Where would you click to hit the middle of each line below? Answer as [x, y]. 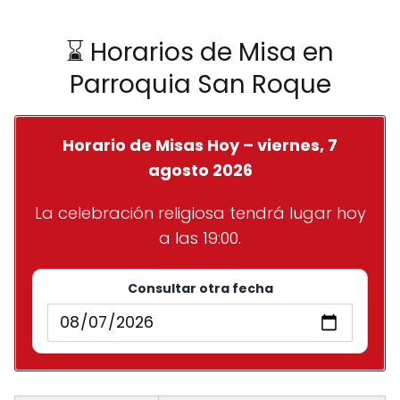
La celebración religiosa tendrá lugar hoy [200, 212]
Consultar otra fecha [200, 288]
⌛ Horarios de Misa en [200, 52]
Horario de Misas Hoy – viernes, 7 [200, 145]
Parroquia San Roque [200, 84]
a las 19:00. [200, 237]
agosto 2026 [200, 170]
